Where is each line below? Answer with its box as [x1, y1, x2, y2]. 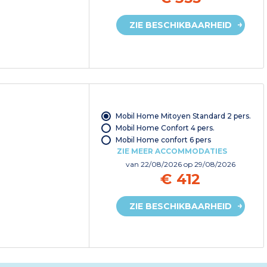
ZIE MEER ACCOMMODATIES [116, 146, 227, 156]
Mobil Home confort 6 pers [115, 135, 211, 144]
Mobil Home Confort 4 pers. [115, 123, 215, 132]
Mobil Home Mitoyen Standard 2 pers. [115, 111, 251, 120]
